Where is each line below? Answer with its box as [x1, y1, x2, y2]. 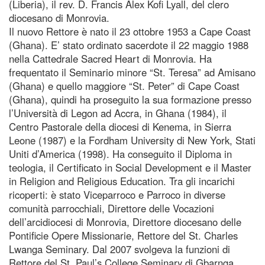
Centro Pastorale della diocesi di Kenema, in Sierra [9, 119, 231, 134]
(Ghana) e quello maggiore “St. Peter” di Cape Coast [9, 78, 240, 93]
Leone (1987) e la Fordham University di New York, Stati [9, 132, 256, 147]
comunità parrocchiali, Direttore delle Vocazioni [9, 201, 214, 215]
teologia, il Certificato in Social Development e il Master [9, 160, 251, 174]
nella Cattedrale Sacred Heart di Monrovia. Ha [9, 51, 212, 66]
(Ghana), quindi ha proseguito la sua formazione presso [9, 92, 251, 106]
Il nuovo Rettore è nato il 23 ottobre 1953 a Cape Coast [9, 24, 251, 38]
